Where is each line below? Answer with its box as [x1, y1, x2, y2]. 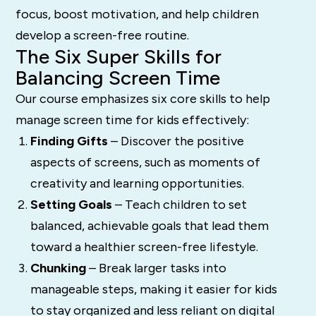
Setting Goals [30, 197, 112, 213]
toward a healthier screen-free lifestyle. [30, 239, 258, 255]
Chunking [30, 260, 86, 276]
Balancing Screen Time [16, 66, 221, 90]
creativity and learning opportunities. [30, 176, 244, 192]
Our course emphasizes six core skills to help [16, 91, 271, 107]
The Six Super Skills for [16, 44, 222, 69]
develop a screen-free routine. [16, 28, 190, 44]
